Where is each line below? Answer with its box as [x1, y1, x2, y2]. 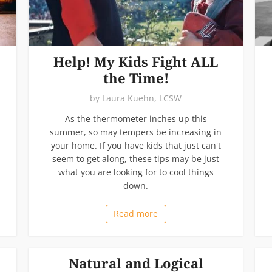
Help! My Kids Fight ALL [53, 52, 218, 70]
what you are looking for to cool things [58, 166, 214, 178]
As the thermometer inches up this [64, 112, 207, 124]
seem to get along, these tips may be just [52, 152, 219, 165]
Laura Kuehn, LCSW [102, 92, 182, 104]
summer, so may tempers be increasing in [50, 126, 222, 138]
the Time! [103, 68, 169, 87]
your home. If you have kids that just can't [50, 139, 221, 151]
